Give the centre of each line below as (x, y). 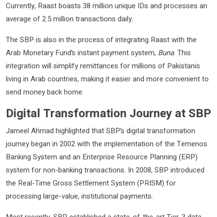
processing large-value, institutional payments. (79, 196)
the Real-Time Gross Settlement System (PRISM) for (91, 183)
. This (182, 53)
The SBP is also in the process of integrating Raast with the (101, 39)
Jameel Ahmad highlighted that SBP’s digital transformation (101, 131)
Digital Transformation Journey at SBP (108, 113)
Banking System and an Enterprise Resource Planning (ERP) (102, 157)
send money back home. (45, 92)
